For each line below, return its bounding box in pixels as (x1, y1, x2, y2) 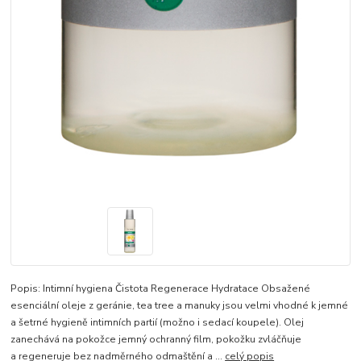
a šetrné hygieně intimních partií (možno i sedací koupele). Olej (10, 315, 305, 329)
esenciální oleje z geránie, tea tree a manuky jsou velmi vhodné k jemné (10, 298, 349, 312)
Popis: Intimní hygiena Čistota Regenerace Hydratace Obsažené (10, 281, 311, 295)
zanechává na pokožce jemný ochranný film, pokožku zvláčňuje (10, 332, 302, 346)
